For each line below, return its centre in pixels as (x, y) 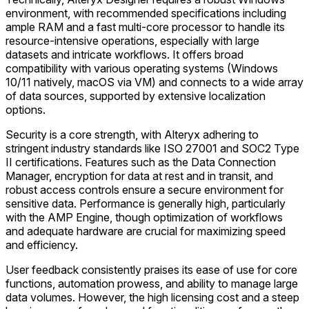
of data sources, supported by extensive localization (136, 96)
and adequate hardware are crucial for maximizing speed (146, 231)
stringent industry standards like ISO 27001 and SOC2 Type (152, 148)
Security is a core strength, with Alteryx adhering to (132, 134)
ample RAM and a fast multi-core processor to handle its (145, 27)
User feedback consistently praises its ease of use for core (151, 269)
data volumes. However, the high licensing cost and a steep (152, 297)
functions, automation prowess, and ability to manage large (152, 283)
